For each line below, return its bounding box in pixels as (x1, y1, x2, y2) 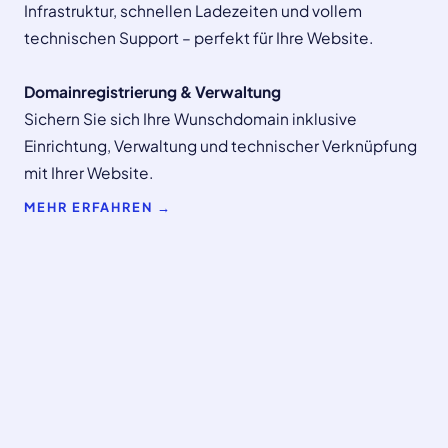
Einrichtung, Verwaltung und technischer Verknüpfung (24, 135, 417, 155)
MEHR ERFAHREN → (24, 198, 172, 215)
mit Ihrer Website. (24, 162, 153, 182)
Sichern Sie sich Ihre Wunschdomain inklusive (24, 108, 357, 128)
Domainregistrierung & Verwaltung (24, 81, 281, 101)
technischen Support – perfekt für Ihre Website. (24, 27, 373, 47)
